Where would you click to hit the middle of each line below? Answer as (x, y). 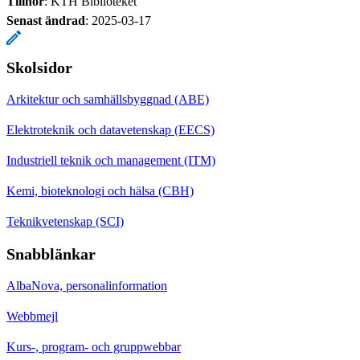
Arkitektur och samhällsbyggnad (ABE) (108, 99)
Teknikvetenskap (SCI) (65, 221)
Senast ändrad (46, 20)
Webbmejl (32, 316)
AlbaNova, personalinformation (87, 285)
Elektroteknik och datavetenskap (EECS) (110, 129)
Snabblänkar (51, 254)
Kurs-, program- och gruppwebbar (94, 346)
